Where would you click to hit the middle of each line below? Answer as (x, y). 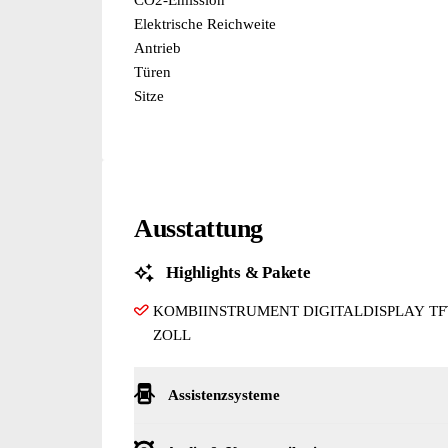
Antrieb (157, 47)
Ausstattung (198, 228)
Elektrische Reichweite (205, 23)
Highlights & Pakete (238, 272)
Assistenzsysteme (224, 394)
